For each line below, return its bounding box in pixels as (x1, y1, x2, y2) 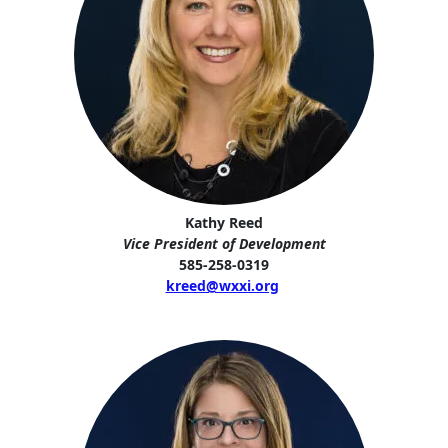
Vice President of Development (122, 233, 326, 253)
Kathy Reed (185, 212, 263, 232)
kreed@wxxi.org (165, 275, 279, 295)
